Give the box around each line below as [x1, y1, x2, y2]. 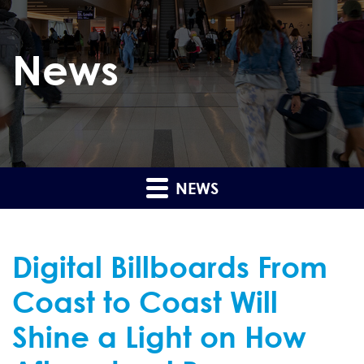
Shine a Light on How [12, 318, 306, 354]
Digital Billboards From [12, 248, 327, 284]
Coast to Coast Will [12, 283, 278, 319]
